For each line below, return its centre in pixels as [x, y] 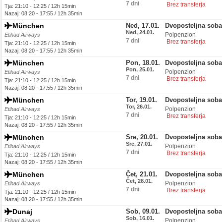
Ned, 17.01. [143, 26]
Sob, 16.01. [140, 218]
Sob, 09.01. [143, 211]
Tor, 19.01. [141, 100]
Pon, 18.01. [143, 63]
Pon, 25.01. [140, 69]
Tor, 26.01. [139, 107]
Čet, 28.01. [139, 181]
